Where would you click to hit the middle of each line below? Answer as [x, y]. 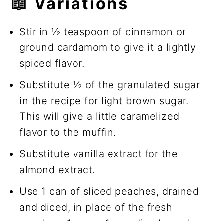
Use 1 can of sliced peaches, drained [109, 191]
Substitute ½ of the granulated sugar [110, 85]
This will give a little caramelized [99, 116]
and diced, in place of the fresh [96, 207]
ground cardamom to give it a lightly [108, 47]
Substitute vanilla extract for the [99, 154]
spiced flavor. [52, 63]
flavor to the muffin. [68, 132]
